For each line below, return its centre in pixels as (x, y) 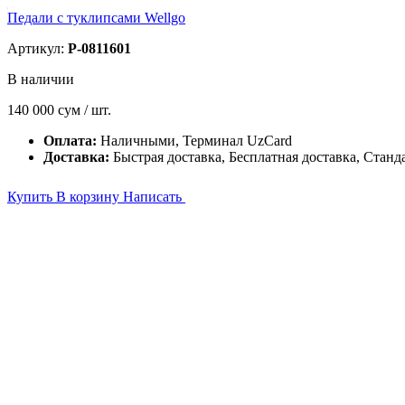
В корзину (89, 197)
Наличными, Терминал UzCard (196, 141)
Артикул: (38, 48)
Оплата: (72, 141)
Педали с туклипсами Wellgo (96, 18)
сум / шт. (85, 110)
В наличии (41, 79)
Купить (32, 197)
